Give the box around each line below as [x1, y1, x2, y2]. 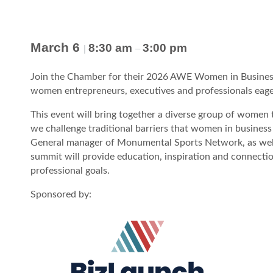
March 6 [30, 40, 83, 55]
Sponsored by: [30, 190, 91, 200]
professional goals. [30, 166, 110, 176]
